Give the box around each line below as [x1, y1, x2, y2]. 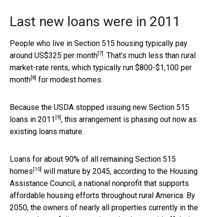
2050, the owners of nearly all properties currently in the [10, 202, 198, 212]
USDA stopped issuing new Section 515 [54, 102, 189, 112]
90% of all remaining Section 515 [65, 154, 176, 164]
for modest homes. [36, 75, 103, 84]
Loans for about [10, 154, 65, 164]
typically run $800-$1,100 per [93, 62, 192, 72]
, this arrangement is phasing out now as [61, 114, 197, 124]
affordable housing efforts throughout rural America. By [10, 190, 195, 200]
